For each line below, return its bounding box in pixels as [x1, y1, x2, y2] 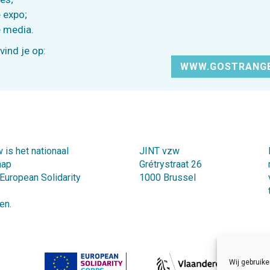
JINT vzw [139, 145, 180, 157]
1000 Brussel [139, 172, 196, 183]
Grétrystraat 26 [139, 159, 202, 170]
